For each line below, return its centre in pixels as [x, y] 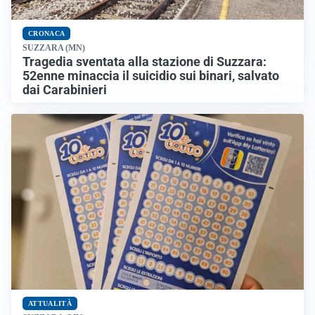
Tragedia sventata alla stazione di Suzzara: [144, 62]
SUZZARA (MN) [54, 47]
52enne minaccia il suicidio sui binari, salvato [151, 76]
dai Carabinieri [65, 90]
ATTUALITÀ [50, 303]
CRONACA [47, 33]
